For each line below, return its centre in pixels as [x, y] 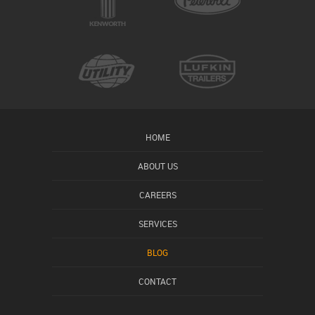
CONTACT [157, 282]
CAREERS [157, 195]
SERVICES [157, 224]
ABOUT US [157, 166]
